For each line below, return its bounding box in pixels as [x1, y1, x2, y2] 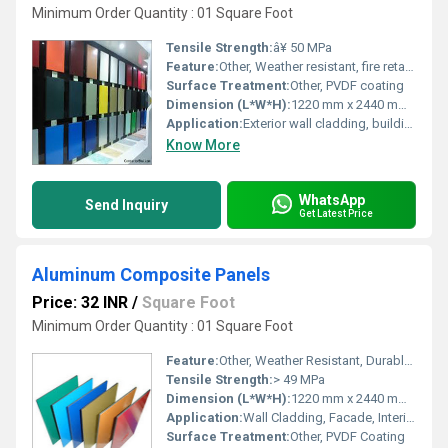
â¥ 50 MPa [273, 40, 332, 55]
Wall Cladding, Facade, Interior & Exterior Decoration [243, 410, 406, 425]
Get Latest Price [299, 207, 373, 219]
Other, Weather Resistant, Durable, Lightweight [219, 353, 404, 368]
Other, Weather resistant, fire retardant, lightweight [219, 59, 405, 74]
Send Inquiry [85, 197, 168, 213]
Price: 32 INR [32, 293, 128, 312]
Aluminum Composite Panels [32, 264, 270, 285]
